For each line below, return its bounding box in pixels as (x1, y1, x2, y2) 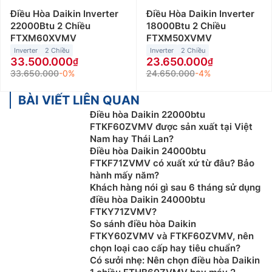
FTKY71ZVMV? (90, 206, 157, 218)
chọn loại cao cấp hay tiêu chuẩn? (90, 242, 240, 254)
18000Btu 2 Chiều (146, 20, 226, 32)
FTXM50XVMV (146, 32, 212, 44)
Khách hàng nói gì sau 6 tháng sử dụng (90, 182, 260, 194)
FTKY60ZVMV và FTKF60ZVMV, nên (90, 230, 254, 242)
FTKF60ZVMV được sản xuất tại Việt (90, 121, 253, 133)
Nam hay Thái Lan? (90, 133, 174, 145)
